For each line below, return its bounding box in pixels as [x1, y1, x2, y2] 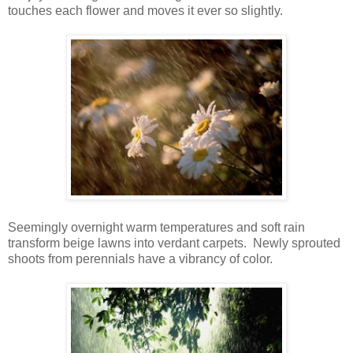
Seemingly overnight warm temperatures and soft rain [8, 221, 305, 235]
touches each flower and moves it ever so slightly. [8, 4, 283, 18]
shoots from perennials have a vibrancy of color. [8, 252, 273, 266]
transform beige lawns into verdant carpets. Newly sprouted [8, 236, 340, 251]
